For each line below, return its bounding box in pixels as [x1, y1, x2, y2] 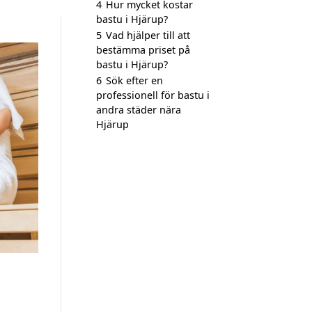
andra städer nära [96, 103, 181, 116]
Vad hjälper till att [106, 29, 190, 42]
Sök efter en [106, 74, 163, 87]
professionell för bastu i [96, 88, 210, 102]
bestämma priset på [96, 43, 190, 56]
